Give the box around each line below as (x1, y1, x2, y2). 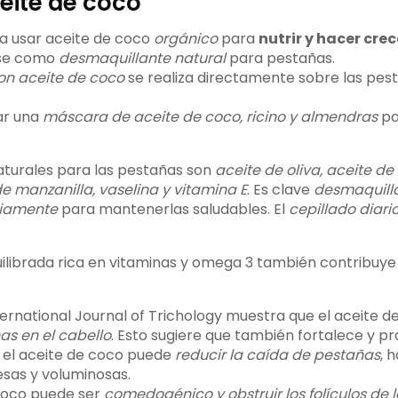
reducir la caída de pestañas (174, 345, 380, 366)
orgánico (153, 28, 218, 50)
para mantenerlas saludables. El (57, 199, 289, 220)
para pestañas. (225, 48, 335, 69)
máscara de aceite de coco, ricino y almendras (42, 107, 378, 128)
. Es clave (246, 179, 314, 201)
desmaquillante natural (58, 48, 226, 69)
